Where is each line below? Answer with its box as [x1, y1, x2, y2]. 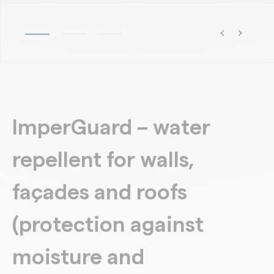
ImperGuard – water [12, 117, 210, 139]
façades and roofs [12, 182, 187, 204]
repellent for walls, [12, 149, 195, 171]
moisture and [12, 246, 144, 268]
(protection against [12, 214, 204, 236]
